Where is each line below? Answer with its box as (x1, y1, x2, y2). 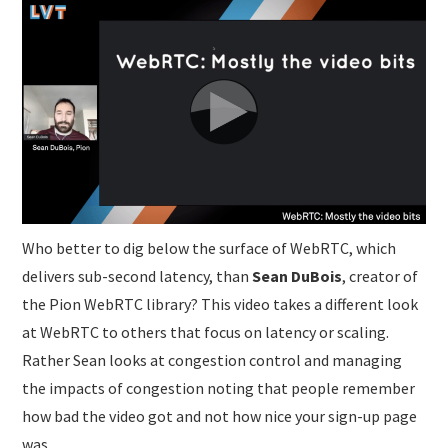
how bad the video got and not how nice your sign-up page (22, 405, 418, 426)
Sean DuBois (252, 265, 343, 286)
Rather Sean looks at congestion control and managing (22, 349, 403, 370)
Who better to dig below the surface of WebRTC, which (22, 237, 397, 258)
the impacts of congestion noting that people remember (22, 377, 416, 398)
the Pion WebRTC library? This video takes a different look (22, 293, 419, 314)
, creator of (342, 265, 419, 286)
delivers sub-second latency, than (22, 265, 253, 286)
